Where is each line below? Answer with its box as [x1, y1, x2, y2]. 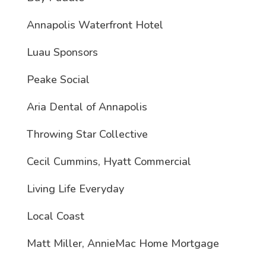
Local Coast [26, 209, 84, 224]
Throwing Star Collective [26, 127, 148, 142]
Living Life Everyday [26, 182, 124, 197]
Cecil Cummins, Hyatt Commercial [26, 154, 191, 169]
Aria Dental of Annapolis [26, 100, 147, 115]
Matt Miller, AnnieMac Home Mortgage [26, 236, 219, 251]
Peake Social [26, 72, 90, 87]
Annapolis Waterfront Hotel [26, 18, 163, 33]
